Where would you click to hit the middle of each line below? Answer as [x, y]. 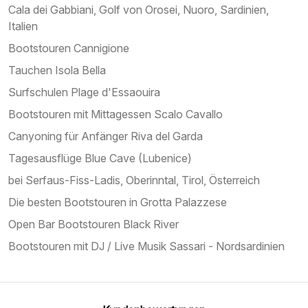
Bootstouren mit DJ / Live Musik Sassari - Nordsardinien [146, 246]
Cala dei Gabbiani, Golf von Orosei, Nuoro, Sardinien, [139, 9]
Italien [23, 26]
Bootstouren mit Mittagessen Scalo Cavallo [115, 114]
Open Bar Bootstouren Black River [93, 224]
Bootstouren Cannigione [69, 48]
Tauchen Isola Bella [57, 70]
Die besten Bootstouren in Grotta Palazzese [118, 202]
